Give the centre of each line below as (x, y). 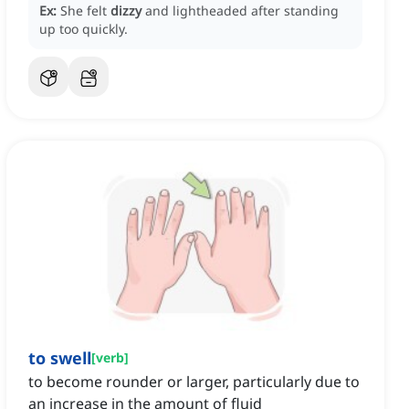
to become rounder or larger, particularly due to (194, 382)
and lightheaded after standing (242, 11)
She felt (85, 11)
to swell (60, 358)
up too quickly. (84, 29)
